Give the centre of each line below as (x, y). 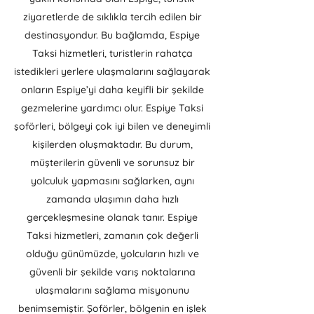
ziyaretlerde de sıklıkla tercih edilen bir (112, 17)
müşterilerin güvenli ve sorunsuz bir (112, 163)
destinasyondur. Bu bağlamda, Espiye (112, 35)
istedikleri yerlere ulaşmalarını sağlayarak (112, 71)
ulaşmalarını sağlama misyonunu (112, 290)
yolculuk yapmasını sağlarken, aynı (112, 181)
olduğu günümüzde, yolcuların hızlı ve (112, 254)
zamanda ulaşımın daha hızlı (112, 199)
